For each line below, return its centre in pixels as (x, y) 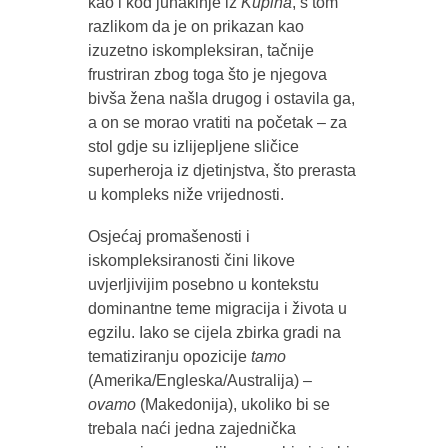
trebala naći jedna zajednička (191, 428)
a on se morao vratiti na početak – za (217, 122)
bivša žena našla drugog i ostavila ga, (221, 98)
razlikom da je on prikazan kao (195, 26)
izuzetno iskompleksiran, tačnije (200, 50)
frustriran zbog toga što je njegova (207, 74)
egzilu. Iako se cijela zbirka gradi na (214, 332)
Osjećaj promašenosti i (168, 236)
